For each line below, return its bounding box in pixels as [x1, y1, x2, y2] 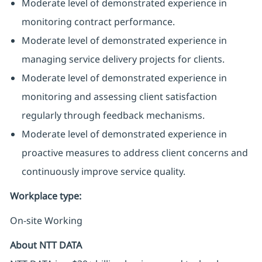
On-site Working [9, 214, 82, 227]
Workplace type [9, 189, 79, 203]
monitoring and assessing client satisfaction [21, 90, 217, 104]
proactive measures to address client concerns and [21, 146, 248, 160]
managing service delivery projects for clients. [21, 53, 225, 66]
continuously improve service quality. [21, 165, 185, 178]
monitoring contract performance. [21, 15, 175, 29]
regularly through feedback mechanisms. [21, 109, 205, 122]
